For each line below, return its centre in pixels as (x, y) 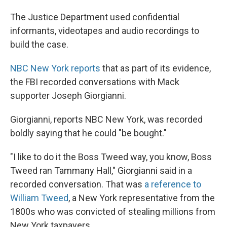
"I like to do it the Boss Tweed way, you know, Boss (111, 157)
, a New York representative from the (142, 198)
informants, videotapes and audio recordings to (105, 31)
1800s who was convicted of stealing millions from (113, 212)
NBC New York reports (55, 68)
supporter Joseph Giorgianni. (68, 96)
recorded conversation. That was (77, 184)
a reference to (173, 184)
